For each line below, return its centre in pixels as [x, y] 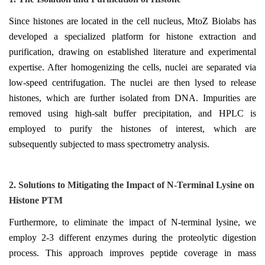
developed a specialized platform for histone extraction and [132, 36]
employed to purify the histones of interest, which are [132, 128]
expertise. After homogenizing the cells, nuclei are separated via [132, 67]
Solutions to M [47, 185]
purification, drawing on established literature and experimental [132, 51]
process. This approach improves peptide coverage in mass [132, 253]
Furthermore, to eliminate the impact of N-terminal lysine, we [132, 222]
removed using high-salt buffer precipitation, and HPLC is [132, 113]
